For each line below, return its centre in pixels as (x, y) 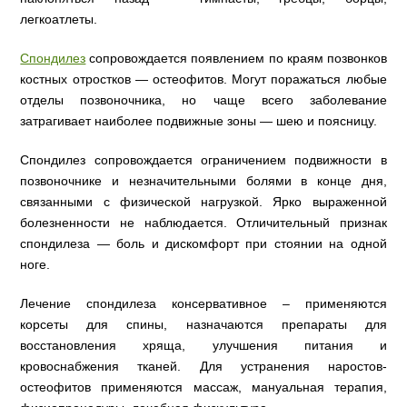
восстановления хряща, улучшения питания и (203, 346)
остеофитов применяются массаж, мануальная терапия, (203, 387)
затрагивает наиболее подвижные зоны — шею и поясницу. (199, 121)
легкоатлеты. (61, 20)
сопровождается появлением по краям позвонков (236, 59)
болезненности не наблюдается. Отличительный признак (203, 223)
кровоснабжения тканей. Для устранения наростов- (203, 367)
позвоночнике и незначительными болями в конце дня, (203, 181)
